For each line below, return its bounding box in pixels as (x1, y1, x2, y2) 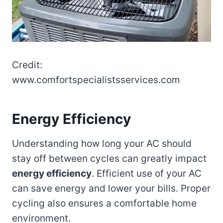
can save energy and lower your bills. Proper (12, 182, 211, 194)
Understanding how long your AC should (12, 137, 192, 149)
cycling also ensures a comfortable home (12, 197, 197, 209)
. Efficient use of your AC (92, 167, 202, 179)
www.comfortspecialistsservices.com (12, 74, 180, 86)
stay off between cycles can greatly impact (12, 152, 207, 164)
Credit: (12, 59, 42, 71)
